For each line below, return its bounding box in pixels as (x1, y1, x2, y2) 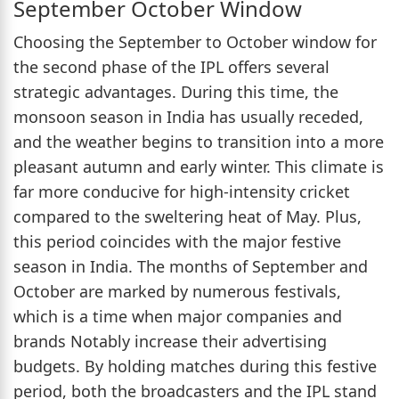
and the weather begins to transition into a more (13, 130, 384, 152)
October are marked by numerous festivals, (13, 280, 341, 302)
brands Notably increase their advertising (13, 330, 327, 352)
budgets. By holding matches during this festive (13, 354, 377, 377)
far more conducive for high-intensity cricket (13, 180, 350, 202)
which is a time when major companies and (13, 305, 342, 327)
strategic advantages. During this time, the (13, 80, 338, 102)
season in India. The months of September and (13, 255, 368, 277)
